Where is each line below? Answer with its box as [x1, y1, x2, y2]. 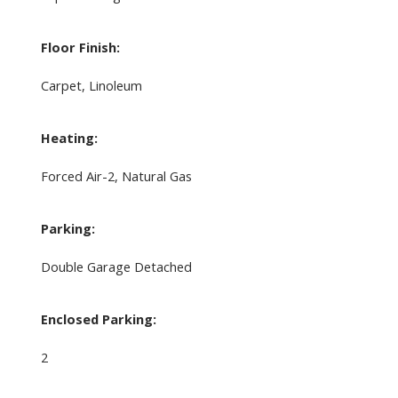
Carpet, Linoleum [40, 76, 142, 95]
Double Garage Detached [40, 258, 192, 276]
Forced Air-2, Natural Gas [40, 167, 192, 186]
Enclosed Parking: [40, 310, 156, 329]
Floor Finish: [40, 38, 120, 57]
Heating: [40, 129, 98, 147]
